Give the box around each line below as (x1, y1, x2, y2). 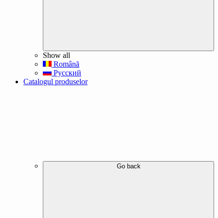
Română (52, 60, 79, 69)
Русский (52, 69, 81, 77)
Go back (116, 163, 141, 170)
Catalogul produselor (23, 77, 88, 86)
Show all (43, 51, 70, 60)
